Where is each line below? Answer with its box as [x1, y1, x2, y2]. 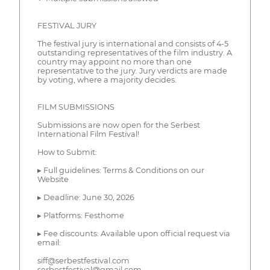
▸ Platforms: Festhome [37, 211, 124, 221]
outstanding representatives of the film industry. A [37, 48, 232, 58]
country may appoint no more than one [37, 57, 192, 67]
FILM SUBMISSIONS [37, 102, 115, 112]
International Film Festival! [37, 130, 139, 139]
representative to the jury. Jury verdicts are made [37, 66, 227, 76]
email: [37, 238, 61, 248]
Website [37, 175, 69, 184]
